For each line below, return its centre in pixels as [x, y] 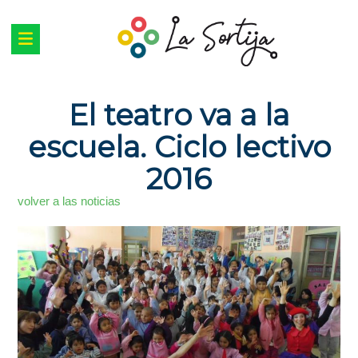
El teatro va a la [179, 115]
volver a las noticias [70, 202]
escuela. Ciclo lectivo [179, 147]
